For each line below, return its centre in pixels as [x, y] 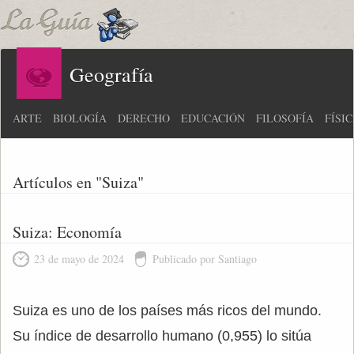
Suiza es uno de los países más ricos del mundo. [167, 311]
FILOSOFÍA [285, 118]
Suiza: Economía [67, 232]
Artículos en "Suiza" [78, 182]
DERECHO [144, 118]
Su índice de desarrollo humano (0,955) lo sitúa [162, 336]
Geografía [111, 74]
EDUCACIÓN [213, 118]
